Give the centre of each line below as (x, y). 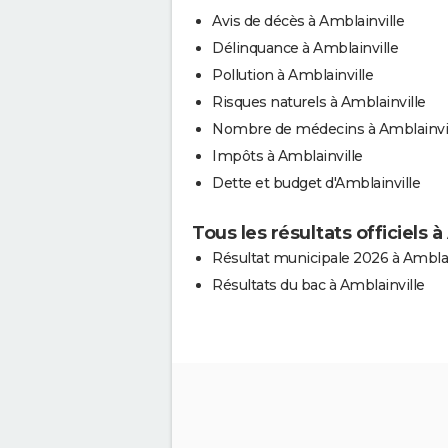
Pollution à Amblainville (292, 75)
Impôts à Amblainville (287, 156)
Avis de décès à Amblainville (308, 21)
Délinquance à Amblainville (305, 48)
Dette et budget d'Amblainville (316, 183)
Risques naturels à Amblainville (319, 102)
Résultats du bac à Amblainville (318, 285)
